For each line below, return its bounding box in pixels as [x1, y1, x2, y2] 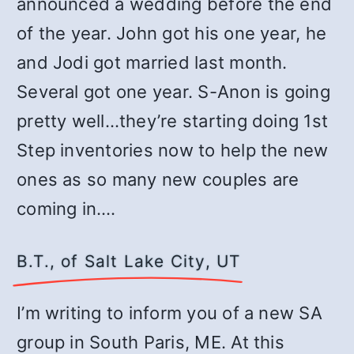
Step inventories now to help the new [17, 140, 329, 160]
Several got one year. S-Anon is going [17, 81, 330, 102]
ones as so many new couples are [17, 169, 299, 190]
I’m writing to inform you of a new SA [17, 303, 322, 323]
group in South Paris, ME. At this [17, 332, 284, 352]
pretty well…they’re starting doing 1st [17, 111, 329, 131]
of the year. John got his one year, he [17, 23, 327, 43]
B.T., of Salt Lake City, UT [17, 251, 241, 271]
